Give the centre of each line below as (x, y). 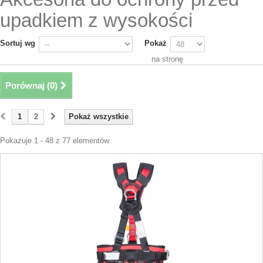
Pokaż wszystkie (99, 117)
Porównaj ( (28, 85)
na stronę (167, 59)
